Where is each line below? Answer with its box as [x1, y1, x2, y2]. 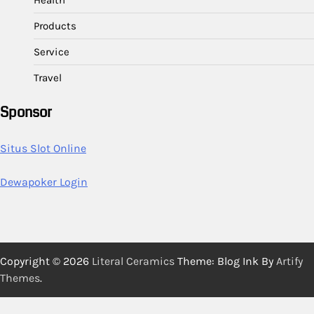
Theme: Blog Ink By [175, 254, 276, 268]
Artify [276, 254, 303, 268]
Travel [34, 71, 62, 85]
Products [34, 20, 76, 33]
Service [34, 46, 69, 59]
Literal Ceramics [92, 254, 175, 268]
